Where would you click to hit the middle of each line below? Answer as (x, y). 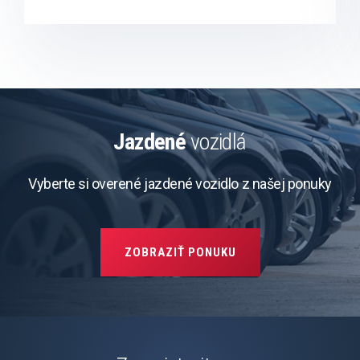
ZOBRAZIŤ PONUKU (180, 253)
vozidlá (216, 142)
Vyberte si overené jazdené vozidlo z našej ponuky (180, 184)
